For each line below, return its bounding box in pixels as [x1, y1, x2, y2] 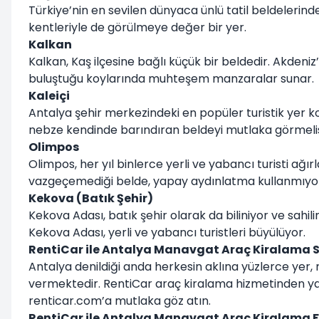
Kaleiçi [28, 88, 70, 104]
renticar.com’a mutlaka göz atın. [28, 293, 211, 309]
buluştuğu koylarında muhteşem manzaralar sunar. [28, 70, 314, 87]
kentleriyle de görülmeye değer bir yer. [28, 19, 246, 36]
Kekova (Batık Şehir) [28, 190, 153, 206]
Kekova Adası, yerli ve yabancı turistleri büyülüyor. [28, 224, 305, 241]
